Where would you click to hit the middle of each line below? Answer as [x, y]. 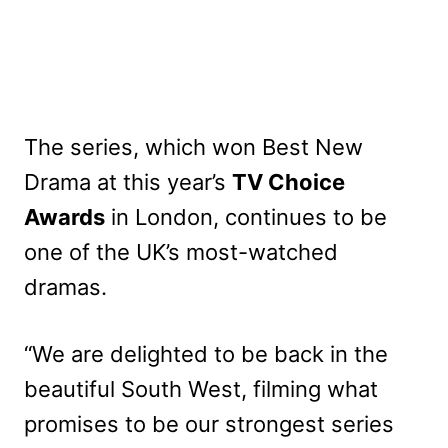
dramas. [65, 287]
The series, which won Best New [193, 147]
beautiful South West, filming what [201, 389]
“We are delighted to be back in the [206, 354]
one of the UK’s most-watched [181, 252]
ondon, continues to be [267, 217]
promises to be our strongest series [209, 424]
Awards [64, 217]
